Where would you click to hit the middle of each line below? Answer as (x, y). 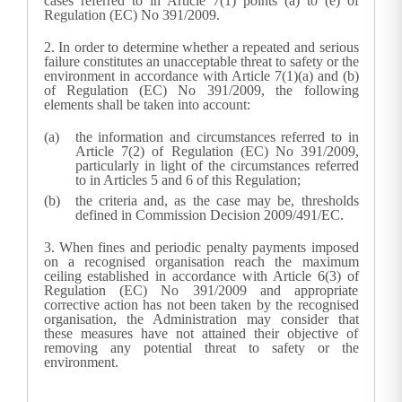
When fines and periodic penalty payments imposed (209, 248)
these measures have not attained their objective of (201, 334)
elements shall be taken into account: (147, 105)
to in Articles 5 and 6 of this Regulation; (188, 180)
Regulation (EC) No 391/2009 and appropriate (201, 291)
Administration (199, 319)
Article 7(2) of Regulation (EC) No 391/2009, (217, 152)
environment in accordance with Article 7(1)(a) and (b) (201, 76)
